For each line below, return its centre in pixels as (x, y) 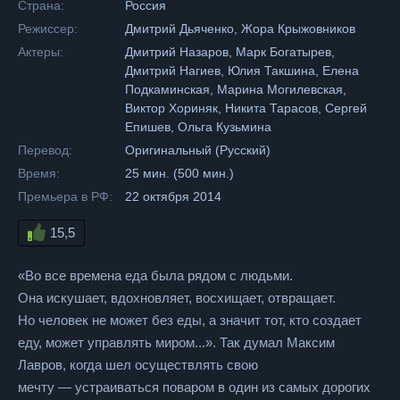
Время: (39, 173)
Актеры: (41, 52)
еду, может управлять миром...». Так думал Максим (176, 342)
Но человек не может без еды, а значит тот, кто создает (190, 320)
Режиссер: (48, 29)
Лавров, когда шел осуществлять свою (138, 365)
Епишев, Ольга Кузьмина (198, 127)
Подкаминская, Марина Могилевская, (236, 89)
